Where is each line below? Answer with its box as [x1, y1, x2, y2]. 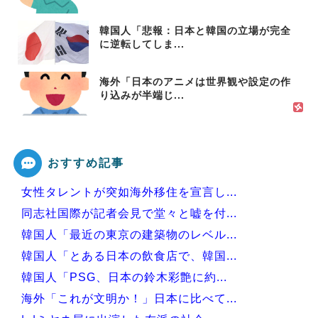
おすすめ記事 [48, 155, 124, 170]
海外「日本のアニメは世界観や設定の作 [99, 76, 291, 87]
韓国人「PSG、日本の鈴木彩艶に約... [21, 271, 227, 283]
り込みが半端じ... [99, 89, 185, 101]
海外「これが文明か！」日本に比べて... [21, 292, 237, 305]
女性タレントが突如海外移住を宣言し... [21, 186, 237, 198]
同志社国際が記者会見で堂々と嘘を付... [21, 207, 237, 219]
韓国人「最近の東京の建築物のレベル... [21, 229, 237, 241]
